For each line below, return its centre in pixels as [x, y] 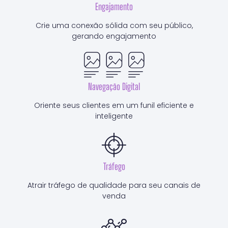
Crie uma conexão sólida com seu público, [114, 26]
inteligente [114, 116]
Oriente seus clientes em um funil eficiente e [114, 106]
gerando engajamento [114, 36]
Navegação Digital [114, 87]
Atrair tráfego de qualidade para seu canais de [114, 186]
